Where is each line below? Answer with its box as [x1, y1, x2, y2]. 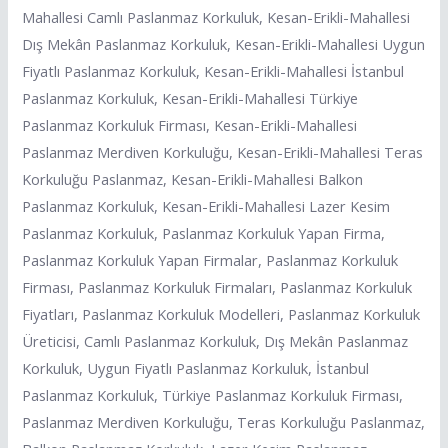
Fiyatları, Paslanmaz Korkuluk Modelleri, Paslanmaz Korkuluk [22, 303, 421, 324]
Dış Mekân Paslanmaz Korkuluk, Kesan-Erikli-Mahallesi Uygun [22, 33, 426, 54]
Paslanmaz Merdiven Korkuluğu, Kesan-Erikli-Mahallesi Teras [22, 141, 424, 162]
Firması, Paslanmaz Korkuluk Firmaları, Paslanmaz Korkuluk [22, 276, 413, 297]
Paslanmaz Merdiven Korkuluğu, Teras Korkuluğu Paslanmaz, [22, 411, 426, 432]
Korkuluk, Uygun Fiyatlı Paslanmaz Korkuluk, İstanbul [22, 357, 370, 378]
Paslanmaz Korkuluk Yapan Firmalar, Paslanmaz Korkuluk [22, 249, 399, 270]
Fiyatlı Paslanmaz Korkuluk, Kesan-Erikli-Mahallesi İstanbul [22, 60, 405, 81]
